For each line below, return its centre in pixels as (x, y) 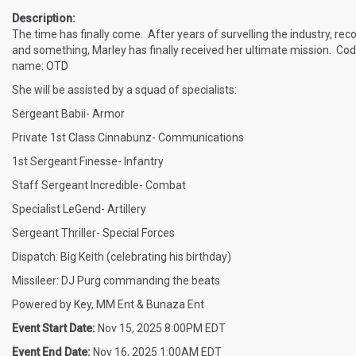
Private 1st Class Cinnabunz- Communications (128, 138)
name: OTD (40, 66)
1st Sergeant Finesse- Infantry (88, 162)
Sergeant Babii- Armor (68, 114)
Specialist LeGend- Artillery (79, 209)
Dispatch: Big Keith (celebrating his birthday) (122, 257)
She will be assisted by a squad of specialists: (124, 90)
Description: (44, 19)
